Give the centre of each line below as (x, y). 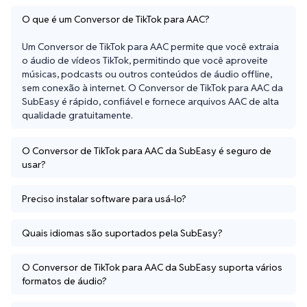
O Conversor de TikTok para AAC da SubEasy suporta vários (152, 268)
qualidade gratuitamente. (77, 115)
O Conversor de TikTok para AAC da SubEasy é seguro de (147, 151)
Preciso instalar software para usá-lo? (104, 199)
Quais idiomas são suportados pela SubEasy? (122, 233)
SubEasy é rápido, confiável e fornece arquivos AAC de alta (150, 102)
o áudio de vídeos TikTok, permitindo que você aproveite (145, 61)
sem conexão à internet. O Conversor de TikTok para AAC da (152, 88)
